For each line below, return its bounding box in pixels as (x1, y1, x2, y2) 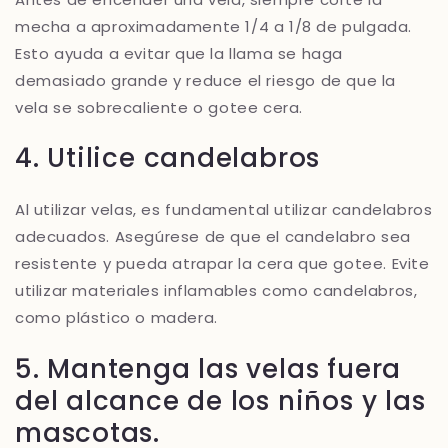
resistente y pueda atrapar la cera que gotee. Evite (15, 252, 430, 274)
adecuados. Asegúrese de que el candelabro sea (15, 225, 412, 247)
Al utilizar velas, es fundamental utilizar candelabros (15, 198, 433, 220)
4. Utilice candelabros (15, 140, 321, 177)
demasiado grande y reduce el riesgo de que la (15, 69, 397, 91)
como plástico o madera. (15, 306, 218, 328)
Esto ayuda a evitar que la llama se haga (15, 42, 344, 64)
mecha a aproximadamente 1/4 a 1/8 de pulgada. (15, 15, 413, 37)
